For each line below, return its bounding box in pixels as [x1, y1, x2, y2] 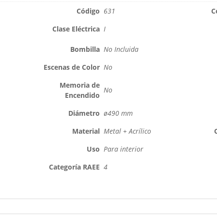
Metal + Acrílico [104, 126, 152, 136]
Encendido [65, 91, 100, 100]
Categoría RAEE [49, 162, 100, 172]
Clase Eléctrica [52, 24, 100, 34]
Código [77, 6, 100, 16]
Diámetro [68, 108, 100, 118]
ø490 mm [104, 108, 133, 118]
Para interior [104, 144, 144, 154]
